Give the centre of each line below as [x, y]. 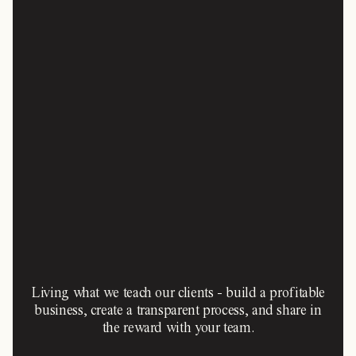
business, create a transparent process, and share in [178, 310]
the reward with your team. [178, 328]
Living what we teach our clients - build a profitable [178, 293]
